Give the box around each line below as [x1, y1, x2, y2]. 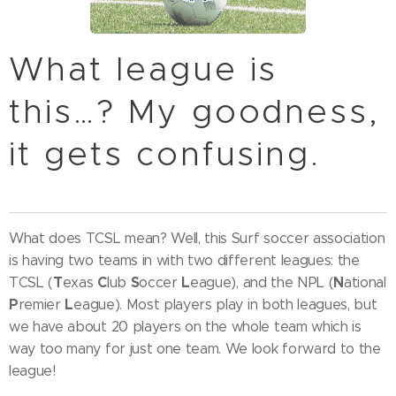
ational [344, 274, 386, 292]
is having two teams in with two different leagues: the [9, 252, 360, 270]
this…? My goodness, [9, 91, 381, 133]
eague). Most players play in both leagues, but [73, 296, 377, 314]
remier [18, 296, 65, 314]
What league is [9, 49, 278, 90]
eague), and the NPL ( [190, 274, 334, 292]
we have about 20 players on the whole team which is [9, 318, 362, 336]
